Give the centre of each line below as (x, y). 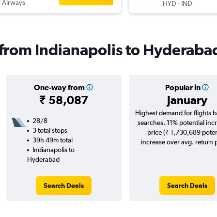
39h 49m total (52, 140)
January (187, 100)
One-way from (59, 87)
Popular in (183, 87)
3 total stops (50, 131)
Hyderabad (43, 160)
